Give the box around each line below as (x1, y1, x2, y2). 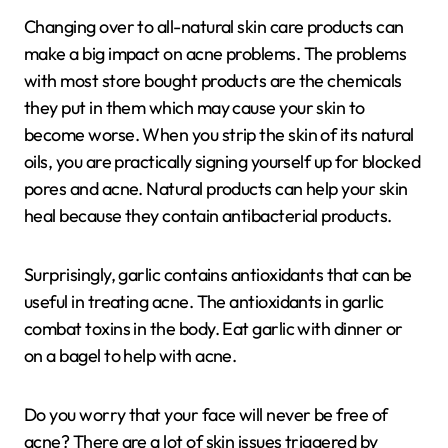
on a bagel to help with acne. (24, 344, 237, 367)
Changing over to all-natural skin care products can (24, 15, 404, 38)
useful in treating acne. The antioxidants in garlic (24, 290, 384, 313)
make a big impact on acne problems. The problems (24, 42, 407, 65)
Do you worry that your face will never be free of (24, 403, 388, 426)
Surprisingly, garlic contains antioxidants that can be (24, 263, 412, 286)
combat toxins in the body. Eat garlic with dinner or (24, 317, 403, 340)
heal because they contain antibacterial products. (24, 204, 392, 227)
